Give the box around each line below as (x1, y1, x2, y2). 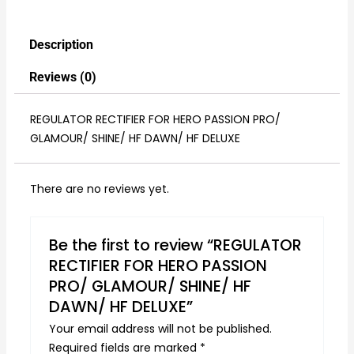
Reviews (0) (29, 70, 97, 85)
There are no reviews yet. (29, 181, 169, 198)
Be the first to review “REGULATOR (49, 233, 303, 256)
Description (29, 36, 94, 52)
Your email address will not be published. (49, 320, 273, 337)
